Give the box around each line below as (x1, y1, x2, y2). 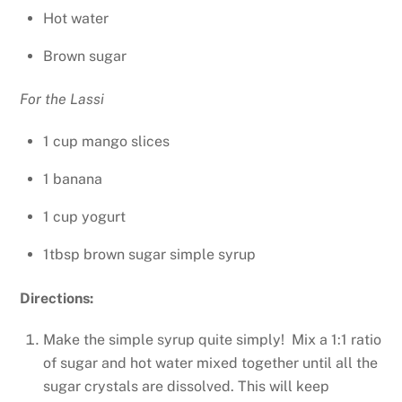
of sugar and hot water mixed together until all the (43, 354, 378, 372)
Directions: (20, 289, 94, 307)
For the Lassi (20, 91, 105, 109)
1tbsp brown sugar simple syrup (43, 246, 256, 264)
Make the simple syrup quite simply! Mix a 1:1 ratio (43, 331, 381, 349)
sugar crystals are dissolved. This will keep (43, 378, 329, 396)
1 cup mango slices (43, 133, 170, 151)
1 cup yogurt (43, 208, 126, 226)
